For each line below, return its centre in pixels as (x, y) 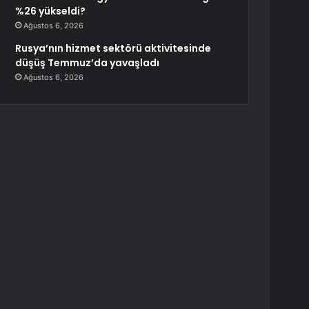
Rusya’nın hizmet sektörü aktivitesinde (113, 48)
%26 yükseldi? (51, 11)
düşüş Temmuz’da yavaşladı (88, 63)
